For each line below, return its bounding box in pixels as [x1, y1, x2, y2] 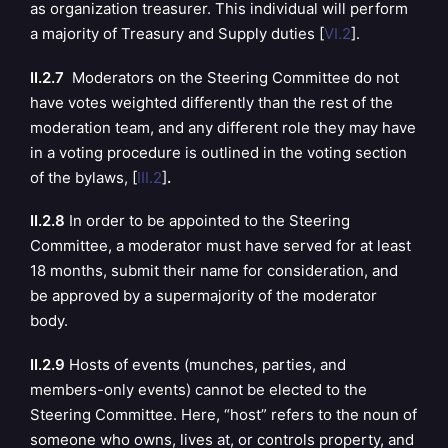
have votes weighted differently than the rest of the [30, 92, 393, 112]
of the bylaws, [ [30, 167, 137, 187]
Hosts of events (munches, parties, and [65, 355, 346, 374]
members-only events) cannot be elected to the [30, 380, 367, 399]
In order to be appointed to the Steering [65, 211, 350, 231]
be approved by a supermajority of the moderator [30, 286, 377, 306]
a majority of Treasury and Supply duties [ [30, 23, 324, 43]
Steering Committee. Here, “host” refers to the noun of [30, 405, 417, 424]
